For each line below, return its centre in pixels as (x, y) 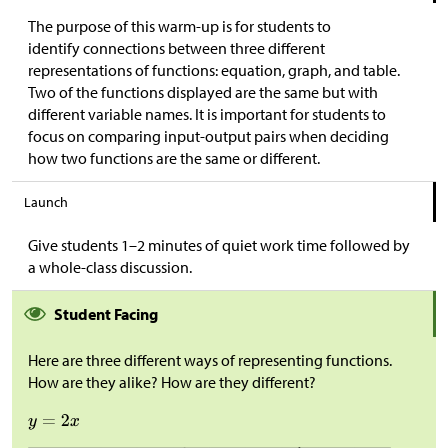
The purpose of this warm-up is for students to (179, 26)
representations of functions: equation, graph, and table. (214, 70)
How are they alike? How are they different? (172, 382)
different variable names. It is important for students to (207, 114)
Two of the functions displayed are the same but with (203, 92)
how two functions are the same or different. (174, 158)
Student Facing (106, 314)
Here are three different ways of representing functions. (210, 360)
